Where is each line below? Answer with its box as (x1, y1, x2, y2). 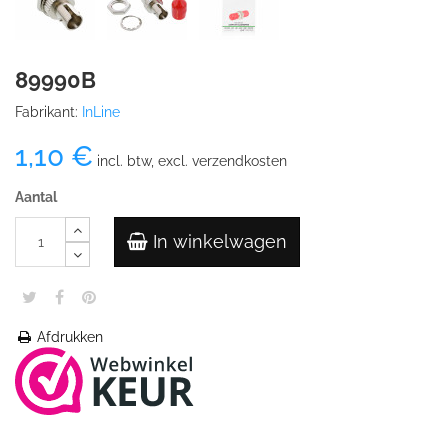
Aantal (15, 189, 57, 205)
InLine (82, 104, 120, 120)
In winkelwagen (153, 231, 287, 252)
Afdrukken (33, 329, 103, 345)
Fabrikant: (15, 104, 78, 120)
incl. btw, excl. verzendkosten (93, 153, 287, 169)
